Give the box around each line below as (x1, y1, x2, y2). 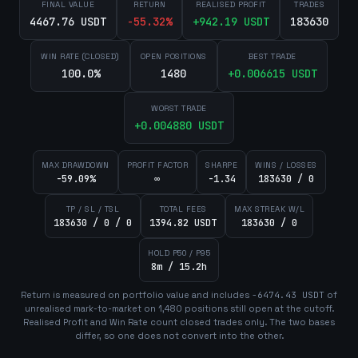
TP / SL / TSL (66, 204, 120, 214)
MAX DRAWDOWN (41, 160, 109, 170)
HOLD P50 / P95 (148, 248, 210, 258)
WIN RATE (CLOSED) (41, 51, 120, 62)
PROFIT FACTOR (126, 160, 188, 170)
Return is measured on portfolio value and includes (21, 289, 249, 300)
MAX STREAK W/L (234, 204, 304, 214)
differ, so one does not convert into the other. (74, 330, 284, 341)
